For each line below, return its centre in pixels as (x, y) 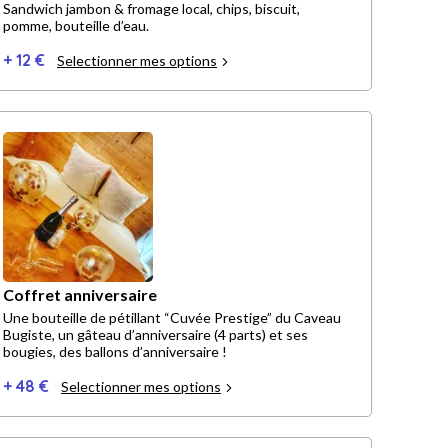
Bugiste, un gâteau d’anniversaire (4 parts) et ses (30, 335)
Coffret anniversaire (80, 295)
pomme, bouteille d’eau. (76, 26)
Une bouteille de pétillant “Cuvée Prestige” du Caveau (172, 318)
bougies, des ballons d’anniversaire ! (115, 352)
